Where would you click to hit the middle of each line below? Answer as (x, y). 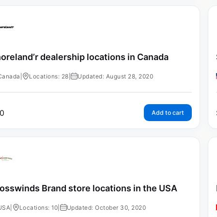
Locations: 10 (39, 207)
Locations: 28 (49, 76)
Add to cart (168, 112)
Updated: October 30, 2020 (106, 207)
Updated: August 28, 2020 (116, 76)
